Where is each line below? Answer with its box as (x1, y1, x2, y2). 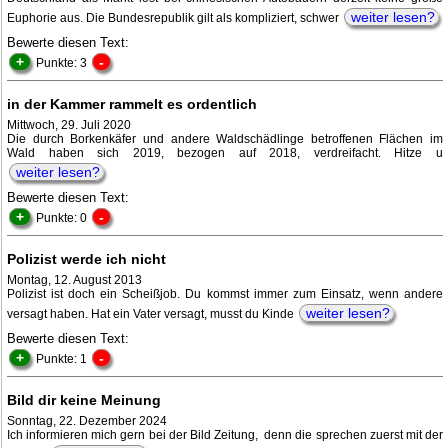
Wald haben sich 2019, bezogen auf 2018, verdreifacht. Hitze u (7, 146, 443, 161)
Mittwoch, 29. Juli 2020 (7, 118, 131, 133)
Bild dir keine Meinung (7, 392, 161, 409)
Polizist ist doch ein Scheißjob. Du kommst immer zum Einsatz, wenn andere (7, 287, 443, 302)
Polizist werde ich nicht (7, 251, 166, 268)
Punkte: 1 (36, 352, 90, 367)
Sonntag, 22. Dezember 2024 (7, 414, 167, 429)
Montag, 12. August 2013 (7, 273, 142, 288)
